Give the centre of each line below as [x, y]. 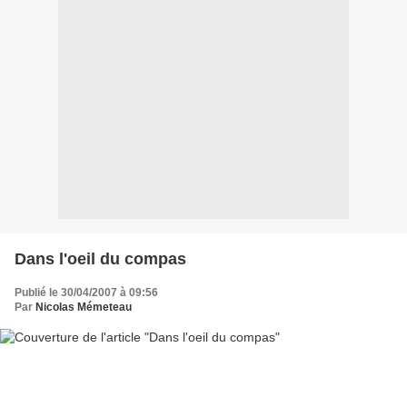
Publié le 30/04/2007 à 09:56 [86, 293]
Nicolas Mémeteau [84, 308]
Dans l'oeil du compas [100, 259]
